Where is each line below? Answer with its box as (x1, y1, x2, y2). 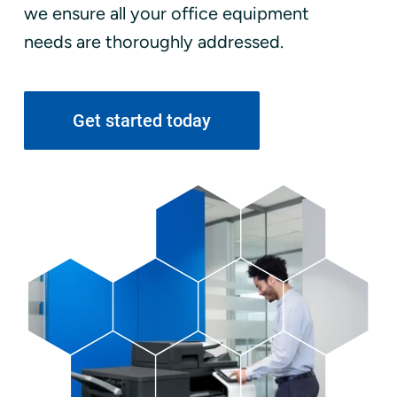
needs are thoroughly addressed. (23, 30, 284, 52)
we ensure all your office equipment (23, 2, 309, 24)
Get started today (72, 109, 211, 131)
